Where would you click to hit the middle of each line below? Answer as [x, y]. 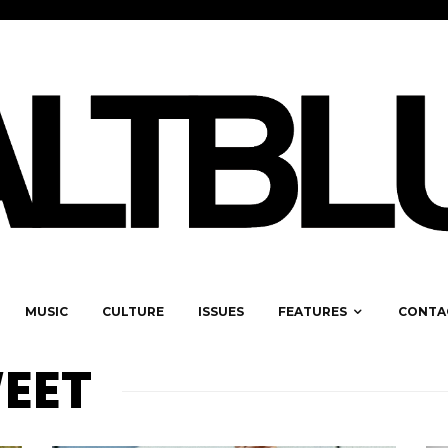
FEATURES [312, 312]
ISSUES [221, 312]
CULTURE [133, 312]
